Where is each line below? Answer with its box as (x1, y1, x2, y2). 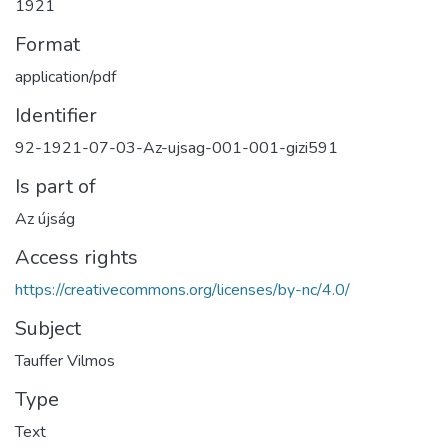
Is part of (15, 173, 96, 200)
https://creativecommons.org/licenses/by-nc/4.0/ (15, 279, 350, 301)
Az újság (15, 208, 75, 230)
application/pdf (15, 66, 116, 88)
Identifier (15, 102, 97, 129)
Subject (15, 315, 81, 342)
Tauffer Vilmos (15, 350, 115, 372)
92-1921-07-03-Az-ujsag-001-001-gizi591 (15, 137, 338, 159)
